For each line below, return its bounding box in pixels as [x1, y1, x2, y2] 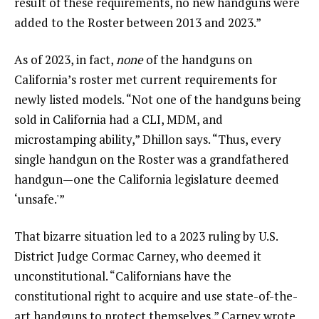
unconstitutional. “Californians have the [14, 267, 231, 284]
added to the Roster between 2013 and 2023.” [14, 14, 261, 31]
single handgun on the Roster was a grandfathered [14, 151, 289, 168]
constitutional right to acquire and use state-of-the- [14, 287, 298, 304]
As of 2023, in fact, [14, 51, 116, 68]
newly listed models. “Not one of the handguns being [14, 91, 300, 108]
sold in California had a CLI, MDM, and [14, 111, 223, 128]
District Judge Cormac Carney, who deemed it [14, 247, 261, 264]
